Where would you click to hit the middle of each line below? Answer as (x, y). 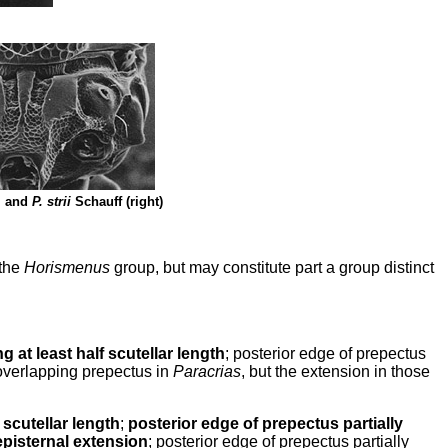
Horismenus (69, 267)
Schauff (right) (119, 201)
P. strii (53, 201)
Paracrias (207, 371)
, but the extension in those (335, 371)
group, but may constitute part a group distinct (274, 267)
